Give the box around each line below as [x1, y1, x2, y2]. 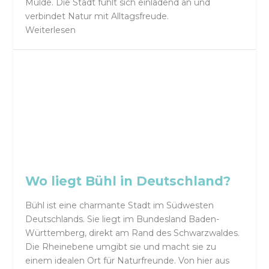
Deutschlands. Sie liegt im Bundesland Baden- [25, 213, 220, 225]
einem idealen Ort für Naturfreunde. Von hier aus [25, 255, 230, 266]
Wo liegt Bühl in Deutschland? [25, 174, 231, 189]
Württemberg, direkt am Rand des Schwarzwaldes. [25, 227, 240, 238]
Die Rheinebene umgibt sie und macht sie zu [25, 241, 217, 252]
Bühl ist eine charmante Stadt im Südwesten [25, 199, 214, 211]
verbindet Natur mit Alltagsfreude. [25, 10, 169, 22]
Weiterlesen [25, 24, 76, 35]
